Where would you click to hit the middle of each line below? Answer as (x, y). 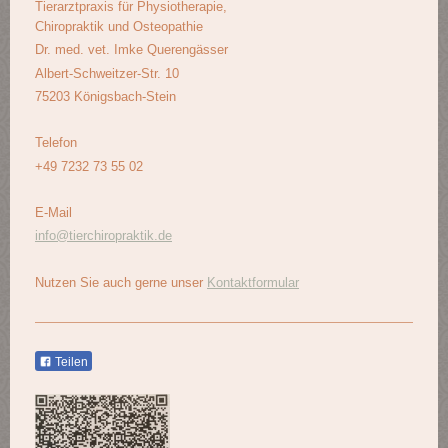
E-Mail (53, 213)
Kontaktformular (253, 282)
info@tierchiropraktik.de (103, 236)
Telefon (56, 143)
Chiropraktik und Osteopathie (119, 27)
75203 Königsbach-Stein (105, 96)
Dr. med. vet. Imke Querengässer (131, 50)
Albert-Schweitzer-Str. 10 (107, 73)
